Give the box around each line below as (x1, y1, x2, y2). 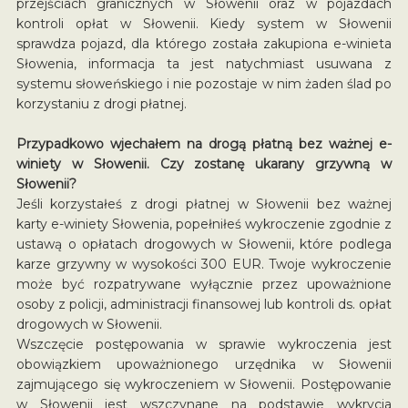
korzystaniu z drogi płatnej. (15, 95, 187, 112)
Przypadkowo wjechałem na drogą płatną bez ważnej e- (15, 135, 393, 152)
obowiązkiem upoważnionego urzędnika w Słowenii (15, 355, 393, 372)
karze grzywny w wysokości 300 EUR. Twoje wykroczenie (15, 255, 393, 272)
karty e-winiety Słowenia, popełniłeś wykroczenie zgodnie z (15, 215, 393, 232)
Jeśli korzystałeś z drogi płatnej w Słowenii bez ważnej (15, 195, 393, 212)
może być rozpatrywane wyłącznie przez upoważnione (15, 275, 393, 292)
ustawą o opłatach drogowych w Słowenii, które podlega (15, 235, 393, 252)
